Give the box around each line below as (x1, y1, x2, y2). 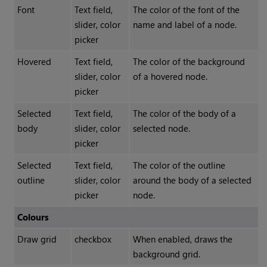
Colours (17, 211, 49, 223)
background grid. (132, 248, 200, 260)
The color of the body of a (132, 107, 236, 120)
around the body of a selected (132, 174, 252, 187)
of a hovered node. (132, 70, 207, 83)
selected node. (132, 122, 190, 135)
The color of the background (132, 55, 245, 68)
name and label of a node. (132, 18, 237, 31)
